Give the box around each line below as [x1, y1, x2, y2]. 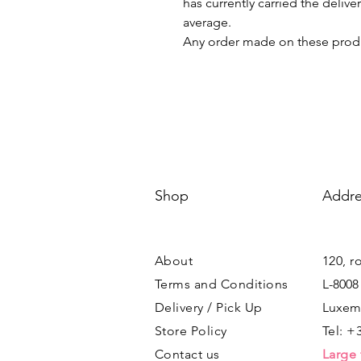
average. [183, 15, 231, 30]
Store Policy [155, 323, 227, 338]
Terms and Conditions [155, 276, 288, 292]
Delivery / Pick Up [155, 300, 263, 315]
